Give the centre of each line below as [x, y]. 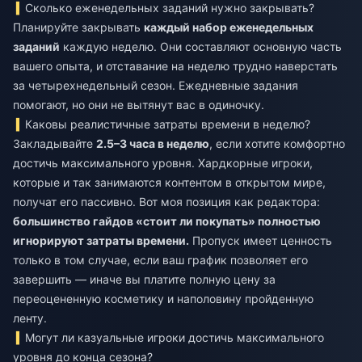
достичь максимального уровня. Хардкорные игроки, [163, 162]
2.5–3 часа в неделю [153, 143]
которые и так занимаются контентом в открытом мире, [169, 182]
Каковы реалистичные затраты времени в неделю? [168, 124]
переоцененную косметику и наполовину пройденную [163, 298]
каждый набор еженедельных [229, 27]
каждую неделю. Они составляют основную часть [201, 46]
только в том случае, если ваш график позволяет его [160, 259]
